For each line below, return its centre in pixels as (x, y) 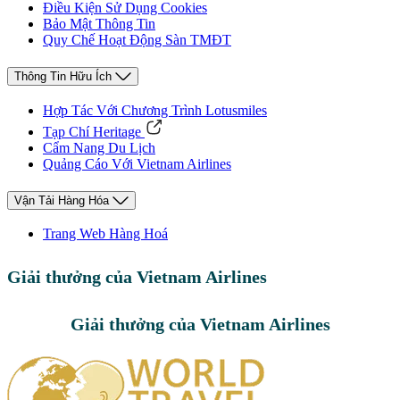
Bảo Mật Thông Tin (99, 24)
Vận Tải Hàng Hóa (62, 200)
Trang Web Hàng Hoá (105, 234)
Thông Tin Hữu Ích (63, 77)
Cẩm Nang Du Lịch (99, 147)
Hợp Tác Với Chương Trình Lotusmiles (155, 110)
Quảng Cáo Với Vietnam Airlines (137, 163)
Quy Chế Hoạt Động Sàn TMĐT (137, 40)
